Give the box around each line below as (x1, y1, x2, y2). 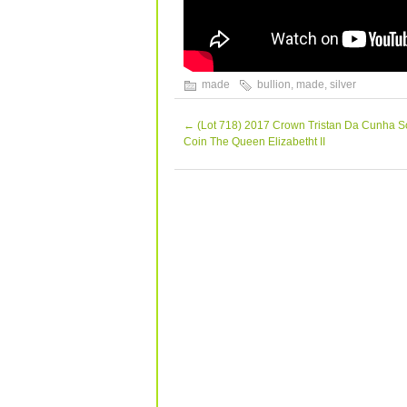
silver (330, 78, 356, 91)
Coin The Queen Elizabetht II (184, 135, 325, 148)
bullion (257, 78, 291, 91)
